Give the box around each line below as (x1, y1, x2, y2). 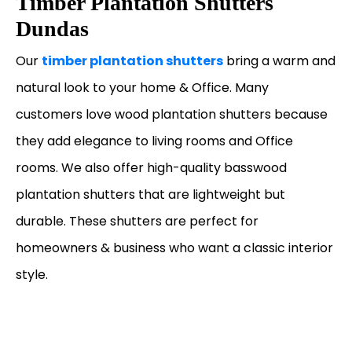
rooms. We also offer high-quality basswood (16, 158, 287, 177)
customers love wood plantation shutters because (16, 104, 328, 123)
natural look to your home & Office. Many (16, 78, 269, 97)
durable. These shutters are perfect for (16, 211, 258, 230)
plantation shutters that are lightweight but (16, 185, 285, 203)
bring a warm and (223, 51, 335, 70)
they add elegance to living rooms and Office (16, 131, 293, 150)
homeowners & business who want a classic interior (16, 238, 333, 257)
